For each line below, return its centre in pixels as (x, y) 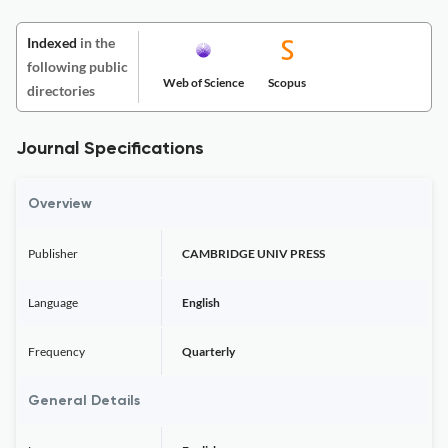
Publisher (53, 253)
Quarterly (208, 351)
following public (77, 66)
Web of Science (203, 82)
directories (61, 90)
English (201, 302)
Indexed (52, 42)
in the (96, 42)
